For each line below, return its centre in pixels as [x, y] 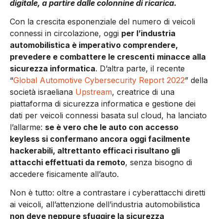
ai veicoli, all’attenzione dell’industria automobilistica [105, 205]
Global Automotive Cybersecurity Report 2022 [99, 80]
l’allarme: [27, 127]
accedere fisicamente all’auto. [64, 174]
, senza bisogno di [159, 163]
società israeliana [43, 92]
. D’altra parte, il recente [140, 69]
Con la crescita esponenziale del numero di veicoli [102, 22]
